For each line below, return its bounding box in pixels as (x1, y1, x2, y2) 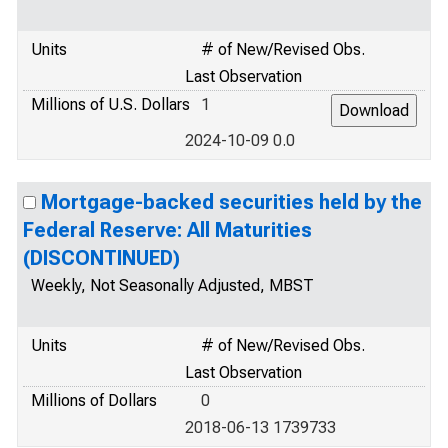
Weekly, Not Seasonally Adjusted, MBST (31, 276, 314, 295)
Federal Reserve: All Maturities (23, 218, 312, 242)
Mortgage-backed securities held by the (41, 190, 422, 214)
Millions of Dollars (31, 391, 157, 410)
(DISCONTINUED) (23, 246, 180, 270)
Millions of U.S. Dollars (31, 95, 190, 114)
